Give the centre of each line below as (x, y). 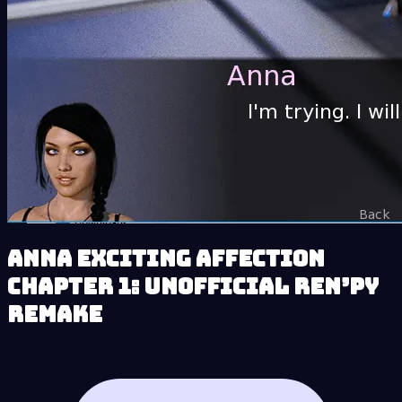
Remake (55, 315)
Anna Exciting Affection (166, 259)
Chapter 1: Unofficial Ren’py (193, 287)
